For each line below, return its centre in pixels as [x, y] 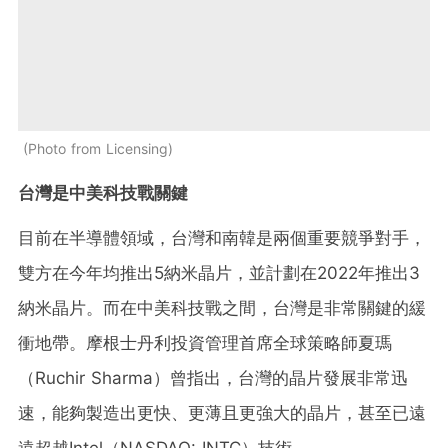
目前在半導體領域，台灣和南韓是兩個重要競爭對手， [222, 238]
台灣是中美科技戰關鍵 [103, 193]
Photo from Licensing [98, 149]
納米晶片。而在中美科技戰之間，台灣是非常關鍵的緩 [222, 308]
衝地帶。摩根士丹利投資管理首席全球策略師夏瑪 [205, 343]
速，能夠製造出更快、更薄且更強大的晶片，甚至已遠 [222, 413]
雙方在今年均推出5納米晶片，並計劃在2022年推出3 [219, 273]
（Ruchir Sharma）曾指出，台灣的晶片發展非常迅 [213, 378]
